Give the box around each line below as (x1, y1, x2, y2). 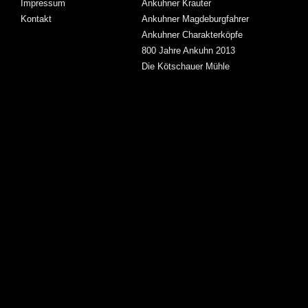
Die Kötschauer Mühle (142, 60, 230, 71)
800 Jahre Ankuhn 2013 (142, 45, 235, 56)
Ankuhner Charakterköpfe (142, 29, 243, 40)
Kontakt (21, 13, 52, 24)
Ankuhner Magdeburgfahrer (142, 13, 249, 24)
